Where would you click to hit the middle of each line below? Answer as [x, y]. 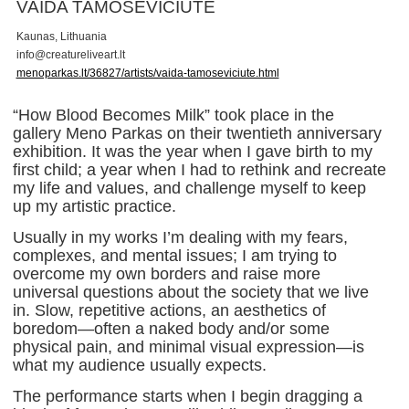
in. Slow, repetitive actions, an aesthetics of [169, 310]
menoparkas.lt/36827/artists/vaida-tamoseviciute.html [147, 73]
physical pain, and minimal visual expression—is [189, 346]
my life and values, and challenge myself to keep [189, 188]
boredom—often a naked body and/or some [171, 328]
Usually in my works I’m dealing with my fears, [180, 237]
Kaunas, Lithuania [61, 36]
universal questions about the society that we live [191, 292]
